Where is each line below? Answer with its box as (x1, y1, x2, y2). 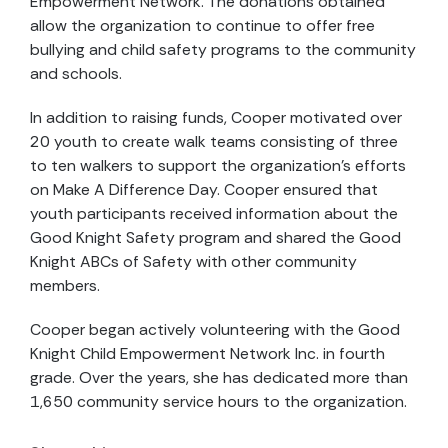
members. (30, 275, 100, 296)
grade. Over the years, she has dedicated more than (30, 367, 408, 388)
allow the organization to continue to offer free (30, 15, 375, 36)
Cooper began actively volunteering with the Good (30, 319, 400, 340)
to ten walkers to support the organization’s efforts (30, 155, 406, 176)
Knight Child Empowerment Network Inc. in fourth (30, 343, 385, 364)
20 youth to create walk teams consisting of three (30, 131, 398, 152)
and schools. (30, 63, 122, 84)
